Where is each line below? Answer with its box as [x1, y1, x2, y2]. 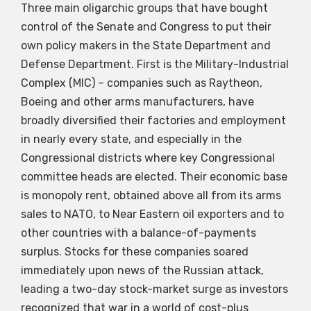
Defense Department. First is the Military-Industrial [21, 58, 289, 72]
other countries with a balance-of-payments [21, 226, 256, 240]
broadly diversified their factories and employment [21, 114, 286, 128]
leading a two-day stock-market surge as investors [21, 283, 288, 296]
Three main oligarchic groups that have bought [21, 1, 268, 15]
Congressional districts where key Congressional [21, 151, 275, 165]
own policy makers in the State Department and [21, 39, 271, 53]
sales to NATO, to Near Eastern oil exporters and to [21, 208, 284, 221]
